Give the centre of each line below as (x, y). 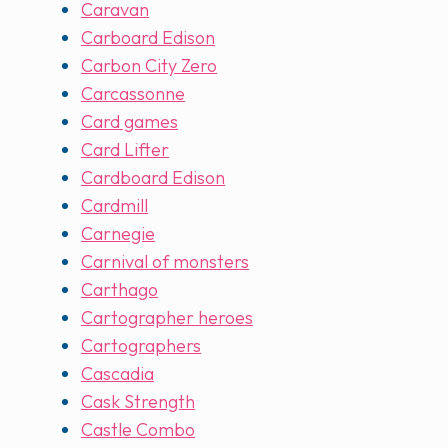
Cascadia (117, 374)
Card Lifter (125, 150)
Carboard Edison (148, 38)
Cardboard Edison (153, 178)
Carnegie (118, 234)
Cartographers (141, 346)
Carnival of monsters (165, 262)
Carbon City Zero (149, 66)
